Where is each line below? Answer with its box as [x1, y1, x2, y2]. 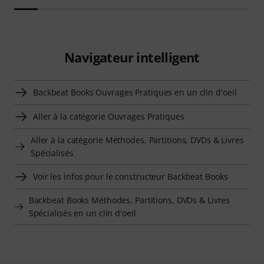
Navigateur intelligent [64, 48, 200, 66]
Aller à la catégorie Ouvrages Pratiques [33, 111, 184, 122]
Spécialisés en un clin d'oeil [28, 207, 136, 219]
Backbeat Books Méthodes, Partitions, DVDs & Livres [28, 194, 230, 206]
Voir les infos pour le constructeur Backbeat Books [33, 171, 228, 182]
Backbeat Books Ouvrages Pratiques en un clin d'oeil [33, 87, 237, 98]
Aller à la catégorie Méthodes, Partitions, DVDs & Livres [30, 134, 244, 146]
